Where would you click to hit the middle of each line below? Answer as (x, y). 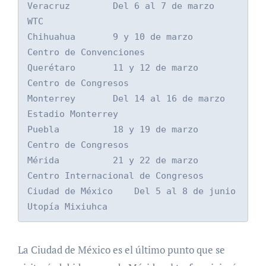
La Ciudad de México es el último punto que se (121, 250)
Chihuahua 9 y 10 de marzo (110, 37)
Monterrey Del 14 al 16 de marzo (126, 99)
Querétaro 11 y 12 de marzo (113, 68)
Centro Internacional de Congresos (115, 176)
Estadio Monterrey (72, 114)
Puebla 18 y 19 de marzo (113, 130)
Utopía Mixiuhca (67, 207)
